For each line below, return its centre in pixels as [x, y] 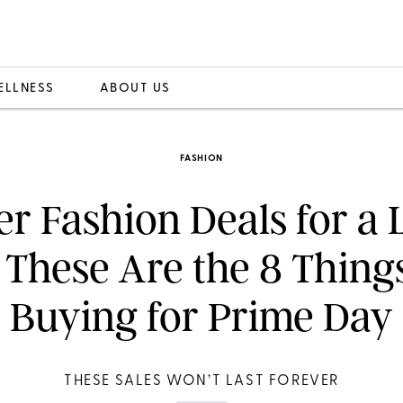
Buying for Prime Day [201, 317]
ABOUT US [135, 88]
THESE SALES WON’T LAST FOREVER [201, 381]
